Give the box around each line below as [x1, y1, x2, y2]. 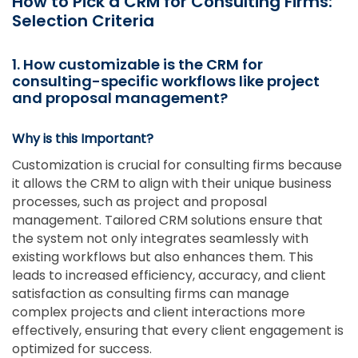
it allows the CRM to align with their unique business [12, 173, 332, 193]
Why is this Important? [12, 129, 153, 148]
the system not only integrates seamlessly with [12, 229, 308, 248]
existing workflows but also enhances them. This [12, 247, 313, 266]
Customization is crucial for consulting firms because [12, 155, 342, 174]
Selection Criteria [12, 9, 154, 32]
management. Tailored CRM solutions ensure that [12, 210, 323, 229]
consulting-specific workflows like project [12, 70, 320, 91]
